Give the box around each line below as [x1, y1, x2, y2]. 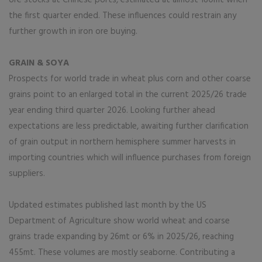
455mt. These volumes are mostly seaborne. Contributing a [9, 246, 235, 260]
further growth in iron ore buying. [9, 25, 137, 39]
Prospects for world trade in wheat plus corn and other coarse [9, 72, 251, 87]
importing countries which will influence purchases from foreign [9, 151, 251, 166]
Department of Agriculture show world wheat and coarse [9, 214, 230, 229]
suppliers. [9, 167, 45, 181]
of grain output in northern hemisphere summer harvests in [9, 135, 236, 150]
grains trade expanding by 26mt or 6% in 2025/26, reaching [9, 230, 234, 244]
